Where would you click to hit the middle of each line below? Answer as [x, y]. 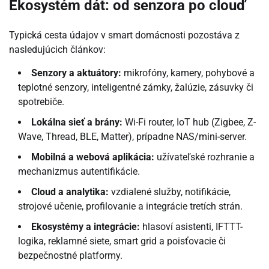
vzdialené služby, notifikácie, [170, 192]
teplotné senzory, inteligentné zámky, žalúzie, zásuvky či [136, 88]
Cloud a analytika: [70, 192]
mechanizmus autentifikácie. [79, 172]
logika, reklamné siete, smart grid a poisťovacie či [122, 241]
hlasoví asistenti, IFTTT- [191, 227]
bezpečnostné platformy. [70, 256]
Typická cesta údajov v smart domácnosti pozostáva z [124, 35]
